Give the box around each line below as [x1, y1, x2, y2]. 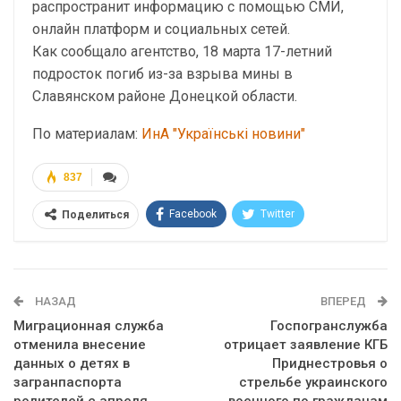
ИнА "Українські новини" [141, 125, 305, 142]
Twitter [260, 208, 294, 220]
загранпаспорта [13, 374, 122, 390]
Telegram [175, 242, 221, 254]
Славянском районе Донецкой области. [32, 88, 297, 105]
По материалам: [32, 125, 141, 142]
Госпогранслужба [270, 318, 388, 334]
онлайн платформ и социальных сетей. [32, 21, 290, 38]
